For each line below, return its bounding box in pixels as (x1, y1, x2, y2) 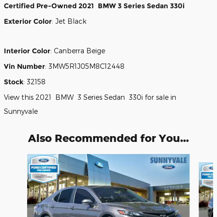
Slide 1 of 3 (3, 155, 38, 163)
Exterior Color (4, 17, 52, 26)
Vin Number (4, 62, 45, 71)
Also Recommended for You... (28, 132, 189, 145)
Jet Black (55, 17, 86, 26)
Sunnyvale (4, 107, 38, 116)
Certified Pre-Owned (4, 1, 77, 11)
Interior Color (4, 46, 50, 56)
